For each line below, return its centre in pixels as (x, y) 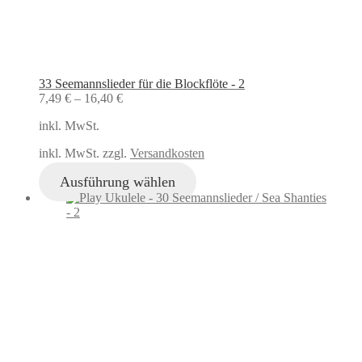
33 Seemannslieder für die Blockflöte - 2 (142, 83)
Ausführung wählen (117, 181)
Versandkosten (167, 153)
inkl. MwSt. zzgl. (84, 153)
